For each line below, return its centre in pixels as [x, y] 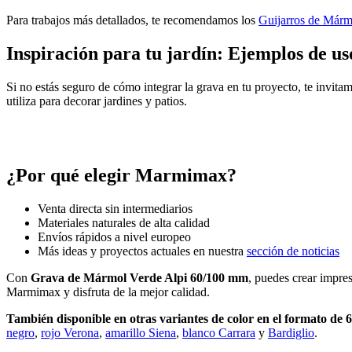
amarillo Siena [141, 332]
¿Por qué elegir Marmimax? [121, 175]
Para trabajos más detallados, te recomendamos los [132, 20]
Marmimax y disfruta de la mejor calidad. [108, 291]
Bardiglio [291, 332]
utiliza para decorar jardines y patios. [97, 101]
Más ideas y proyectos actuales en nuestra [142, 251]
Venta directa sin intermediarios [115, 208]
